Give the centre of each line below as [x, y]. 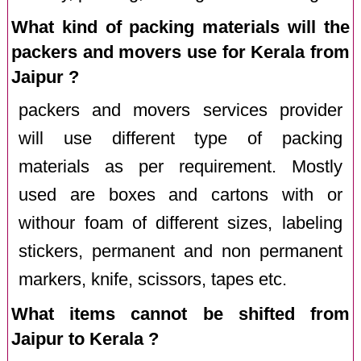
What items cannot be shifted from [180, 313]
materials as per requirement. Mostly [180, 166]
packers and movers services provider [180, 110]
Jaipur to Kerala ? [85, 338]
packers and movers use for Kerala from [180, 52]
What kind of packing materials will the [180, 27]
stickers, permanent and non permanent [180, 251]
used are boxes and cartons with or [180, 195]
